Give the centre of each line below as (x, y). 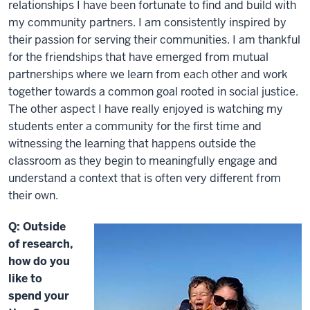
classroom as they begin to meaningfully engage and (143, 161)
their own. (33, 195)
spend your (39, 295)
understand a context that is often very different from (145, 178)
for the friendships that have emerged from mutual (138, 57)
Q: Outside (37, 226)
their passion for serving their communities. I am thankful (154, 39)
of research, (41, 244)
